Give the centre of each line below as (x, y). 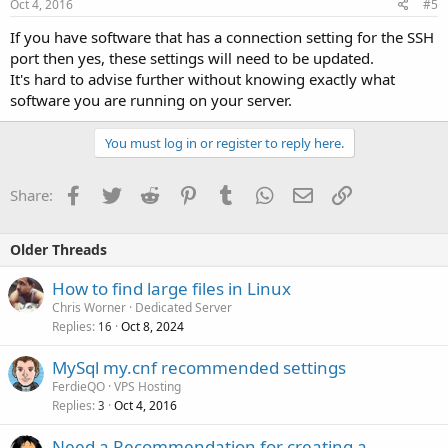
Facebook (115, 193)
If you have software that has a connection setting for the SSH (222, 37)
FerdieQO (78, 387)
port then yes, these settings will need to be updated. (192, 58)
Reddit (180, 193)
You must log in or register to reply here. (224, 143)
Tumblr (260, 193)
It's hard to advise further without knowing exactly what (202, 79)
